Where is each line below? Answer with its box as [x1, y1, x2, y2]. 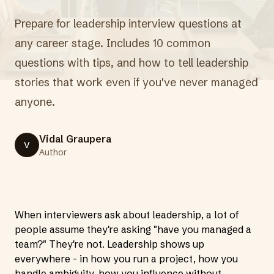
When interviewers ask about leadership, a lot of [15, 209, 239, 221]
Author [39, 147, 67, 158]
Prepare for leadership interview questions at [15, 17, 242, 31]
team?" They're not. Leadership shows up [15, 238, 204, 250]
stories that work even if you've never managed [15, 75, 258, 89]
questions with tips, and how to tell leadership [15, 56, 248, 70]
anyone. [15, 95, 55, 109]
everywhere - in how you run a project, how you [15, 253, 238, 265]
